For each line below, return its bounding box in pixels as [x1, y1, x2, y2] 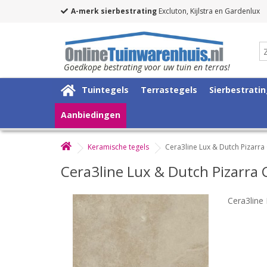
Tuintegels [82, 83, 129, 95]
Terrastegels [141, 83, 197, 95]
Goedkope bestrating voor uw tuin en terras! [64, 61, 230, 73]
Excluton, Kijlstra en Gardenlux [157, 6, 260, 16]
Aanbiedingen [61, 108, 120, 120]
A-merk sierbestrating [71, 6, 157, 16]
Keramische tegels [88, 141, 149, 152]
